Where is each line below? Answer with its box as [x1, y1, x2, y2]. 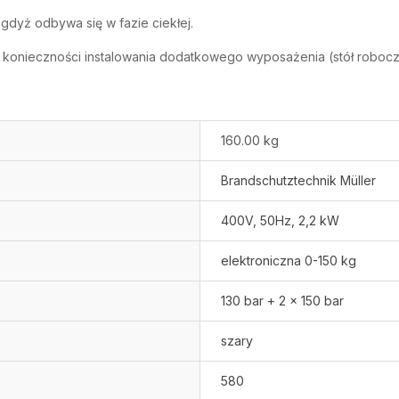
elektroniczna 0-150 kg [221, 252, 356, 268]
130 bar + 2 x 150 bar [221, 292, 344, 308]
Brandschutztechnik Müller [221, 172, 376, 188]
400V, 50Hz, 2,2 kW [221, 212, 339, 228]
